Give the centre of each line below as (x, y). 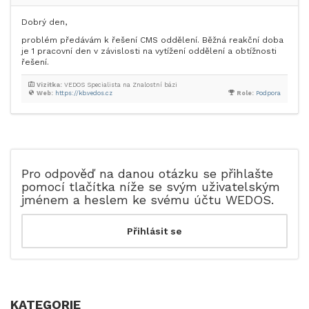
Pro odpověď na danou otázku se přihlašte (147, 173)
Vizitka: (49, 85)
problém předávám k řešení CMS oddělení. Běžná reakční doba (152, 40)
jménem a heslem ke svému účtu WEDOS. (148, 200)
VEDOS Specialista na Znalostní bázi (120, 85)
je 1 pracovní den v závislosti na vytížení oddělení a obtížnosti (149, 51)
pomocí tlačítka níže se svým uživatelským (151, 187)
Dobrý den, (44, 22)
